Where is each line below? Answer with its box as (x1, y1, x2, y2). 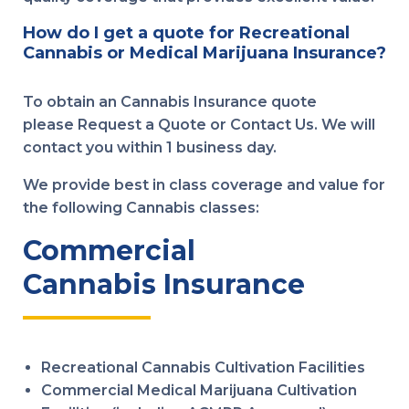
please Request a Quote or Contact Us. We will (23, 116, 375, 133)
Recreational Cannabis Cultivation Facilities (41, 359, 365, 376)
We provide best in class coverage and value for (23, 176, 385, 194)
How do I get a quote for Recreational (23, 23, 350, 43)
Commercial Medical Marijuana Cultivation (41, 382, 357, 399)
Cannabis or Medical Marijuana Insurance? (23, 43, 386, 63)
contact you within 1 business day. (23, 139, 277, 156)
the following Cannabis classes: (23, 199, 259, 216)
